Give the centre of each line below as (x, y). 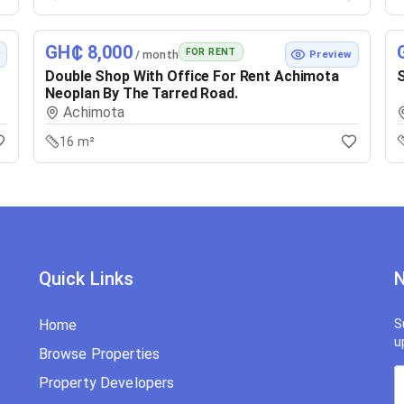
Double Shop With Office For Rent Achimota (192, 76)
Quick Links (86, 279)
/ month (155, 54)
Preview (331, 55)
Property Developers (106, 383)
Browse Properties (99, 354)
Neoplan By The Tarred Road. (142, 93)
